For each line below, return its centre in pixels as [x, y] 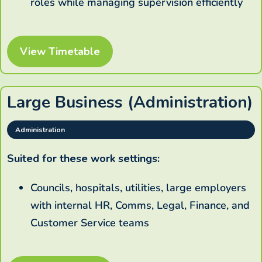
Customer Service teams [90, 223]
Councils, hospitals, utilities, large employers [138, 188]
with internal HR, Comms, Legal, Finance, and [140, 206]
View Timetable [60, 52]
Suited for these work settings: [83, 159]
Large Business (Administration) [130, 103]
